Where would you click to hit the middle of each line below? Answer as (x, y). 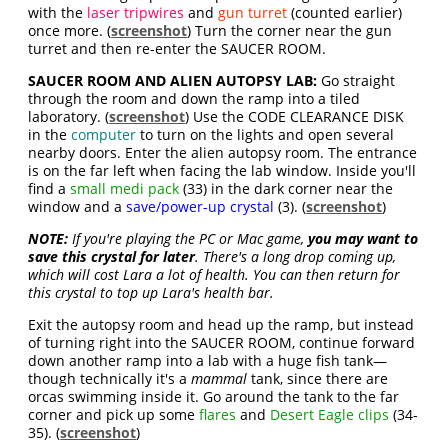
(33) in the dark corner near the (286, 189)
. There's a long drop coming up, (296, 257)
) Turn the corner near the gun (290, 31)
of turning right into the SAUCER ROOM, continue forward (222, 343)
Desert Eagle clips (330, 415)
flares (218, 415)
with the (58, 13)
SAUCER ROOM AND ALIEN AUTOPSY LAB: (173, 81)
